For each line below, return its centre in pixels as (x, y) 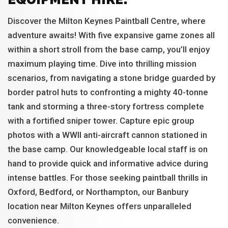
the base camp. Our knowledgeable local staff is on (108, 149)
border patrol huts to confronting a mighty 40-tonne (108, 92)
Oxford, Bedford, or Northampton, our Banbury (98, 192)
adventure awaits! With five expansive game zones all (111, 35)
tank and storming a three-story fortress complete (106, 106)
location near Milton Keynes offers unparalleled (99, 206)
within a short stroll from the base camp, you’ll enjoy (109, 49)
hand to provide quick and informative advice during (108, 163)
